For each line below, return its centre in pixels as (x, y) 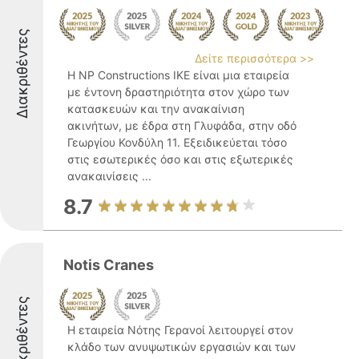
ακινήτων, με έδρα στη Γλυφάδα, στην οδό (182, 125)
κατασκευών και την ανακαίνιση (156, 109)
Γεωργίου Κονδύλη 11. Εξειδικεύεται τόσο (177, 142)
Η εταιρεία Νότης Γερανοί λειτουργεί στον (180, 330)
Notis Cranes (109, 265)
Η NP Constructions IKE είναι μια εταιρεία (178, 75)
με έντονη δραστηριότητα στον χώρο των (178, 92)
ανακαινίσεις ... (109, 176)
